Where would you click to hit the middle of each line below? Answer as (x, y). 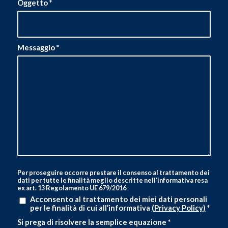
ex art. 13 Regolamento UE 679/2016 (72, 188)
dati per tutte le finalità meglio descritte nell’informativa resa (112, 180)
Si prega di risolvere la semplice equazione (92, 222)
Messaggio (37, 47)
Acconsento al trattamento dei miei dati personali (118, 199)
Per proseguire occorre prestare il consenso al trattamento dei (113, 172)
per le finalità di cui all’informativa (91, 207)
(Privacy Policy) (178, 207)
